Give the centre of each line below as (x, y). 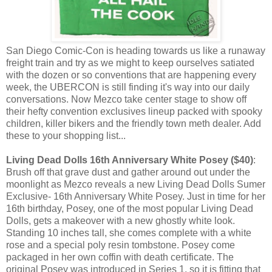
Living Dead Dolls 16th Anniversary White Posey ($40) (130, 160)
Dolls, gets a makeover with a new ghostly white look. (121, 220)
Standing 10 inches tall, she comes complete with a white (129, 233)
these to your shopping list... (66, 135)
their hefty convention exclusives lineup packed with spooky (134, 111)
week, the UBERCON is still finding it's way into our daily (128, 87)
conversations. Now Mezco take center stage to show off (126, 99)
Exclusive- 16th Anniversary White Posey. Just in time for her (136, 196)
